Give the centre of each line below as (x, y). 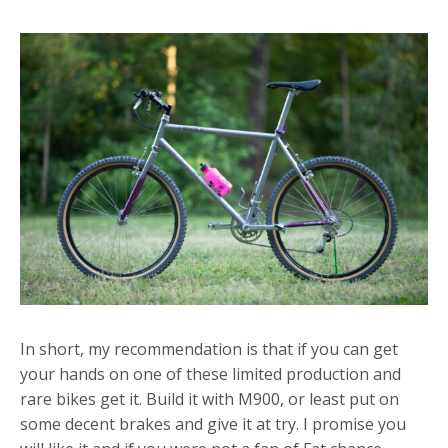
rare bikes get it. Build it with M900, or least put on (209, 398)
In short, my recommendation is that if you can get (209, 348)
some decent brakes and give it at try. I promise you (213, 423)
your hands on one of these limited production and (210, 373)
